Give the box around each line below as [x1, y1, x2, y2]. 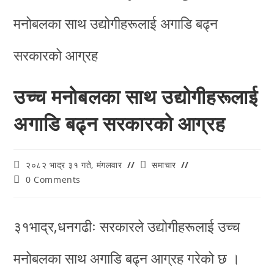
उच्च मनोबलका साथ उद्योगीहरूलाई [13, 83, 258, 110]
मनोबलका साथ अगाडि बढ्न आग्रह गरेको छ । [13, 248, 241, 268]
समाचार [152, 159, 176, 171]
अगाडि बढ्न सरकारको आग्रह [13, 110, 226, 137]
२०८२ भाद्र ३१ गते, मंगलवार [26, 159, 122, 171]
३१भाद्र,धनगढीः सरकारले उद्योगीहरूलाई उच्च [13, 217, 240, 237]
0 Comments [26, 174, 81, 186]
